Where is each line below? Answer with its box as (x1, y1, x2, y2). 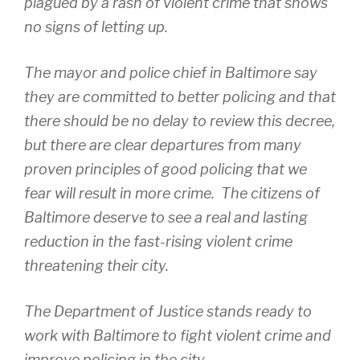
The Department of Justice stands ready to (24, 303, 312, 321)
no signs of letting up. (24, 18, 168, 36)
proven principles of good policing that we (24, 161, 307, 178)
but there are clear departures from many (24, 137, 301, 154)
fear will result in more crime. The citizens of (24, 185, 320, 202)
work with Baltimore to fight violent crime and (24, 327, 331, 345)
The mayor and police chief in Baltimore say (24, 64, 317, 82)
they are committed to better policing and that (24, 88, 336, 106)
